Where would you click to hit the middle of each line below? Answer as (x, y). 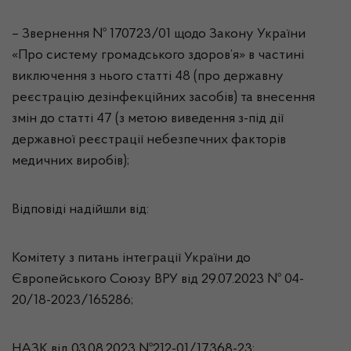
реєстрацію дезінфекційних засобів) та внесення (163, 98)
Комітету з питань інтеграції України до (131, 259)
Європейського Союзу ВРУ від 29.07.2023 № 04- (158, 280)
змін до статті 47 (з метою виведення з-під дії (148, 119)
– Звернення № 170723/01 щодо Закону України (159, 34)
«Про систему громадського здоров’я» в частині (158, 56)
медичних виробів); (71, 161)
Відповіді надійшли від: (80, 210)
